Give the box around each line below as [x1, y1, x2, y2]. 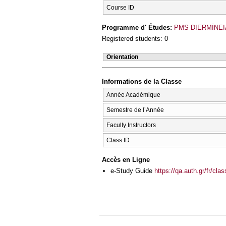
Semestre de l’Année [106, 106, 164, 114]
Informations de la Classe [102, 78, 182, 86]
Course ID [106, 4, 134, 12]
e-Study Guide [110, 167, 154, 175]
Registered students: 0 [102, 35, 168, 43]
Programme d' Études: [102, 23, 174, 31]
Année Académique [106, 91, 160, 98]
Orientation [106, 53, 138, 61]
